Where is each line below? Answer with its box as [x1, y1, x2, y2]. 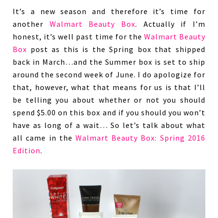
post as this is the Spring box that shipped [27, 44, 205, 54]
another [13, 18, 50, 29]
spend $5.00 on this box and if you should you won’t [13, 107, 205, 117]
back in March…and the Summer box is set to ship [13, 56, 205, 67]
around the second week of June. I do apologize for [13, 69, 205, 79]
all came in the [13, 132, 75, 143]
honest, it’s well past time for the [13, 31, 144, 41]
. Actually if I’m [135, 18, 205, 29]
